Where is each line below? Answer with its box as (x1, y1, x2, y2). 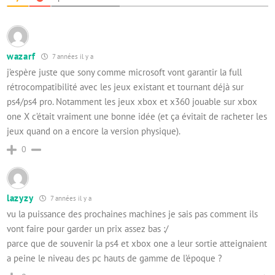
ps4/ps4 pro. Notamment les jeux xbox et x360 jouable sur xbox (7, 96, 257, 107)
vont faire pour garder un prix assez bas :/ (7, 223, 168, 234)
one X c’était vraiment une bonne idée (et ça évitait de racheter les (7, 110, 267, 122)
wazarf (7, 50, 36, 62)
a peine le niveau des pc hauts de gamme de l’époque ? (7, 252, 222, 264)
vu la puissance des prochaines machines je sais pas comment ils (7, 208, 258, 220)
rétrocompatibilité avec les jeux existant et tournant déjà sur (7, 81, 244, 93)
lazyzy (7, 192, 34, 204)
